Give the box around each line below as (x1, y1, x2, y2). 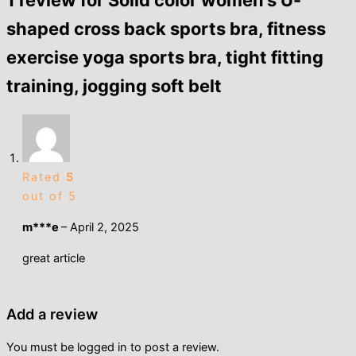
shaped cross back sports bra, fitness (6, 18, 326, 40)
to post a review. (127, 339, 219, 354)
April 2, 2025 (70, 219, 139, 234)
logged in (77, 339, 127, 354)
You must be (6, 339, 77, 354)
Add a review (6, 305, 98, 323)
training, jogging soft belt (6, 75, 222, 97)
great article (22, 250, 85, 265)
